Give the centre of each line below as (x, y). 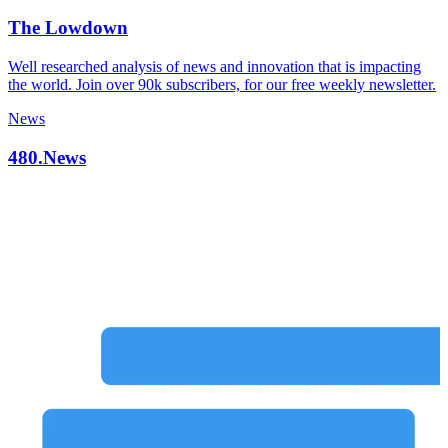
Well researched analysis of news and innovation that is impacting (214, 67)
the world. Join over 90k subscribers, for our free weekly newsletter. (222, 85)
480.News (47, 157)
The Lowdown (68, 28)
